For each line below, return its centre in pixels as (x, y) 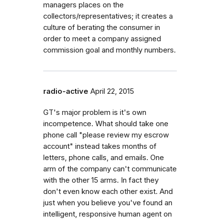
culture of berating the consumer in (102, 27)
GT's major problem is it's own (95, 112)
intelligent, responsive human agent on (108, 214)
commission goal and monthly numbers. (110, 50)
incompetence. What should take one (106, 124)
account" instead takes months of (100, 146)
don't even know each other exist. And (108, 191)
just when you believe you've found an (108, 203)
